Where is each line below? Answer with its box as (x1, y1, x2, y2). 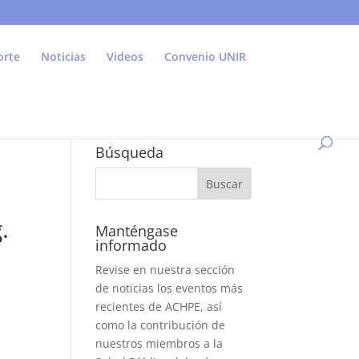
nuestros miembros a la (95, 336, 224, 351)
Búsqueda (95, 143, 164, 162)
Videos (107, 49, 143, 64)
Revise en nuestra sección (95, 262, 236, 277)
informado (95, 236, 167, 255)
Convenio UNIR (164, 49, 246, 64)
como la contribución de (95, 317, 226, 333)
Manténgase (95, 221, 179, 240)
